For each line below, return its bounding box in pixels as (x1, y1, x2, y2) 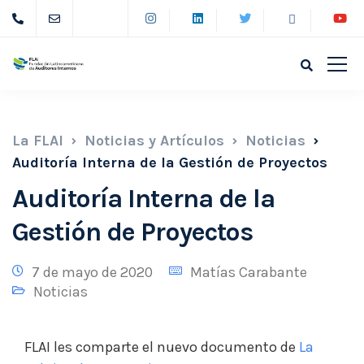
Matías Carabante (190, 263, 307, 281)
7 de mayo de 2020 (32, 263, 153, 281)
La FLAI (12, 132, 63, 149)
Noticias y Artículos (84, 132, 224, 149)
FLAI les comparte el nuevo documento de (24, 338, 299, 356)
